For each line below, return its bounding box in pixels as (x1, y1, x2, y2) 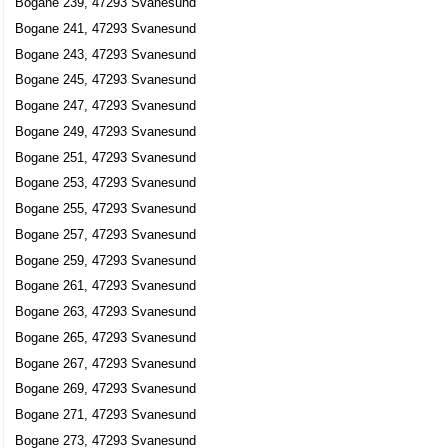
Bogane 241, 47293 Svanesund (15, 20, 197, 36)
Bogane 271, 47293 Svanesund (15, 407, 197, 422)
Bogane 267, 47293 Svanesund (15, 355, 197, 371)
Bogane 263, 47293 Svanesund (15, 304, 197, 320)
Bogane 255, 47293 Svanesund (15, 201, 197, 217)
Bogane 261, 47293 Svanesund (15, 278, 197, 294)
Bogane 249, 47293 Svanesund (15, 123, 197, 139)
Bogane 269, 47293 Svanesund (15, 381, 197, 397)
